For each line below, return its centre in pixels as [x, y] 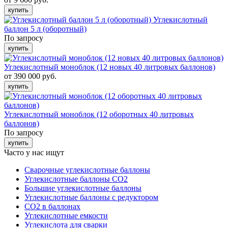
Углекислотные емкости [66, 216]
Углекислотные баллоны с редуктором [91, 197]
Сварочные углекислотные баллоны [87, 170]
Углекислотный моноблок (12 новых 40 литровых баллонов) [110, 67]
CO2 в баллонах [52, 206]
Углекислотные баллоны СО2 [76, 179]
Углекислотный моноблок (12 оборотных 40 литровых [99, 114]
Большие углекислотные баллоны [83, 188]
